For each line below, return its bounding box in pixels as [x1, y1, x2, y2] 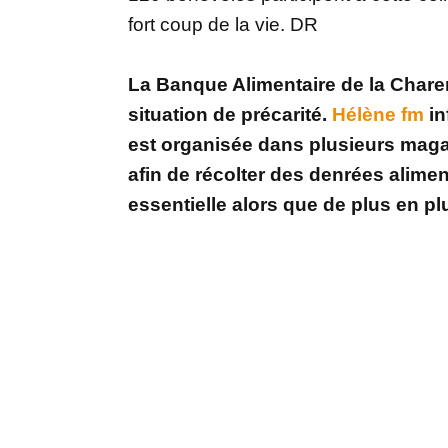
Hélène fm [332, 104, 424, 126]
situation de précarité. [128, 104, 332, 126]
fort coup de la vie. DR [128, 14, 318, 36]
